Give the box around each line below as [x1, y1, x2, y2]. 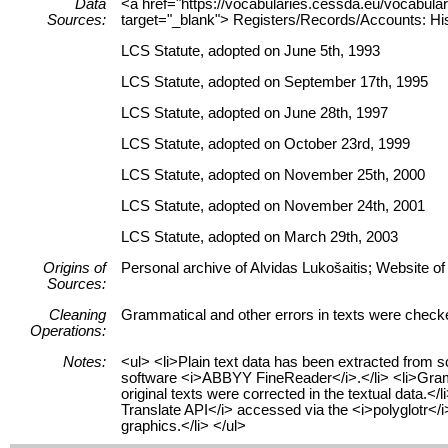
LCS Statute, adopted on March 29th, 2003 [121, 228, 398, 245]
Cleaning [49, 306, 106, 323]
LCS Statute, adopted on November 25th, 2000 [121, 166, 425, 183]
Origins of [43, 259, 106, 276]
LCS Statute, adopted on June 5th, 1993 [121, 42, 380, 59]
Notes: [63, 353, 106, 370]
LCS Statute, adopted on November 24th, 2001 [121, 197, 425, 214]
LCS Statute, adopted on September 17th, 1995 [121, 73, 428, 90]
